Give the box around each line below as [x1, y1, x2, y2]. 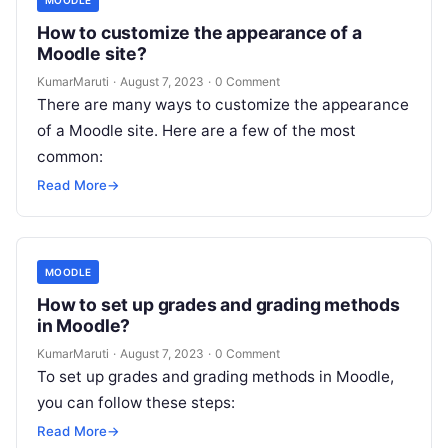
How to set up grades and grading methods [37, 293, 400, 315]
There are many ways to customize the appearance [37, 94, 409, 114]
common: [37, 146, 103, 166]
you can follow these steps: [37, 392, 235, 412]
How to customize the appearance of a [37, 21, 362, 43]
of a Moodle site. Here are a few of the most [37, 120, 356, 140]
